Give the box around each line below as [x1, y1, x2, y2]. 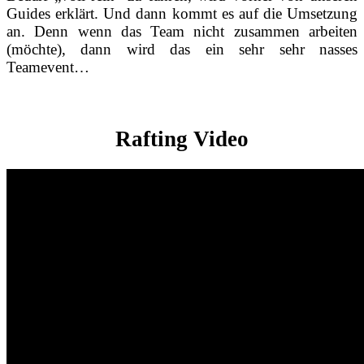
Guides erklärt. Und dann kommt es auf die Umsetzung [6, 4, 357, 22]
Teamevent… [6, 58, 89, 76]
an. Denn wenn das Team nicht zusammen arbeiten [6, 22, 357, 40]
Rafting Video [115, 126, 249, 151]
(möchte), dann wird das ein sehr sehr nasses [6, 40, 357, 58]
